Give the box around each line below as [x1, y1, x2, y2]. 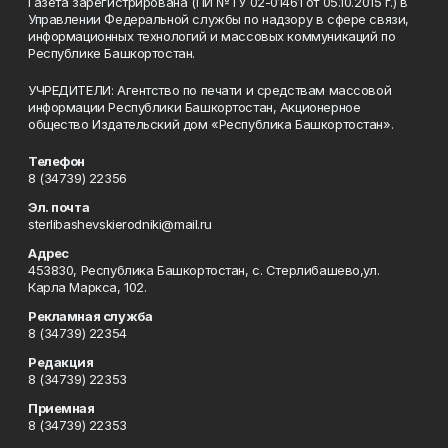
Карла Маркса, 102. [28, 279, 147, 295]
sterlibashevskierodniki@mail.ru [28, 216, 212, 232]
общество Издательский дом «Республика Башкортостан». [28, 116, 394, 132]
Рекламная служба [28, 308, 153, 324]
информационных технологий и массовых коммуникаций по [28, 28, 396, 44]
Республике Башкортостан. [28, 45, 195, 61]
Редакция [28, 354, 94, 370]
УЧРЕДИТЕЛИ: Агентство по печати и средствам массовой [28, 82, 392, 98]
